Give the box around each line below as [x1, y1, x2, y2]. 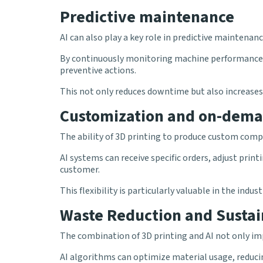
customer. [60, 163, 100, 177]
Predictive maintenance [60, 5, 234, 29]
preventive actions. [60, 64, 136, 77]
